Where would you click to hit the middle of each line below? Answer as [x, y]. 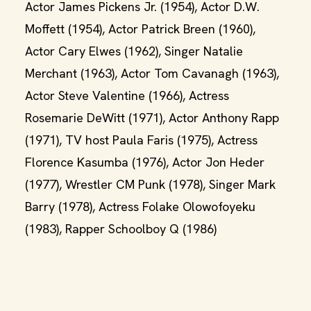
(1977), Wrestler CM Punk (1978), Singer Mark [150, 184]
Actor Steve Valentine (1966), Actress [127, 95]
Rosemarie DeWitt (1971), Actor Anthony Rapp [152, 118]
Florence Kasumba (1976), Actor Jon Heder [145, 162]
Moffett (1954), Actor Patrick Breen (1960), [140, 29]
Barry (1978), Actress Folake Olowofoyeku [140, 207]
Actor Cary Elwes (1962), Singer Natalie [134, 51]
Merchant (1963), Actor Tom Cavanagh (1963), [152, 73]
